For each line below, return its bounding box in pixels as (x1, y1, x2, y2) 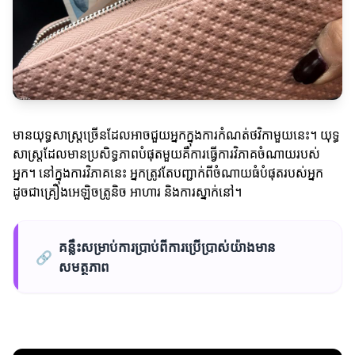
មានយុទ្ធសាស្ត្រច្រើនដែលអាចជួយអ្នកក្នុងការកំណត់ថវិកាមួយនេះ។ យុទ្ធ (13, 126, 340, 144)
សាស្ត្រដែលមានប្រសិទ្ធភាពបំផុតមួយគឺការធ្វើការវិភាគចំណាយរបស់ (13, 145, 320, 163)
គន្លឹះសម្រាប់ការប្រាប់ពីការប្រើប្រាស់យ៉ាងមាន (59, 238, 276, 257)
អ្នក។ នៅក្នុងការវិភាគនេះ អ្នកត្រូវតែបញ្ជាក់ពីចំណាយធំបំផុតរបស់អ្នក (13, 164, 323, 182)
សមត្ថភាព (59, 258, 109, 277)
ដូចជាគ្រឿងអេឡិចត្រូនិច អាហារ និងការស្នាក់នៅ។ (13, 183, 242, 201)
